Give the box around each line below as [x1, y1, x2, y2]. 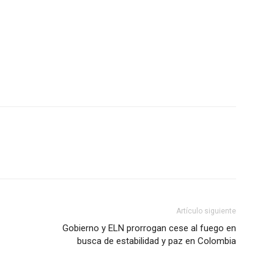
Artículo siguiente [176, 206, 236, 215]
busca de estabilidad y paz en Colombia [77, 235, 236, 246]
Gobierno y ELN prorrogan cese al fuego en [62, 222, 236, 234]
